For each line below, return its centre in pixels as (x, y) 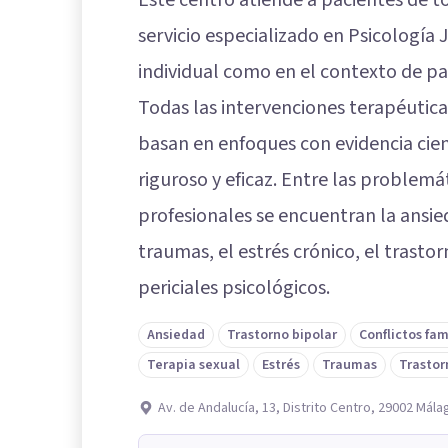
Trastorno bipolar (282, 335)
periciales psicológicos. (234, 288)
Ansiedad (176, 335)
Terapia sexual (193, 365)
